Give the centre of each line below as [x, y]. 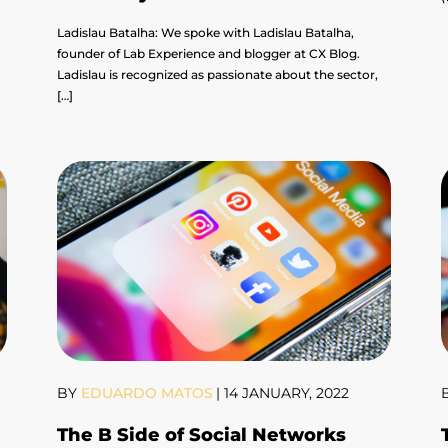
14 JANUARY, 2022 [287, 393]
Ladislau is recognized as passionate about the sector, [218, 75]
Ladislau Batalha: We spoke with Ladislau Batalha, [206, 33]
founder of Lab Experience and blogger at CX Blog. [209, 54]
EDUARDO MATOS [145, 393]
